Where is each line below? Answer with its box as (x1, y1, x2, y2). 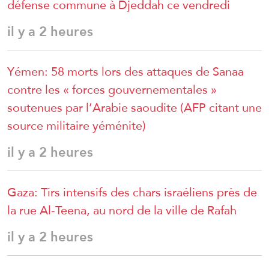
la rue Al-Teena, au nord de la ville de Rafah (7, 199, 237, 222)
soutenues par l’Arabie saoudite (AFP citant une (7, 96, 262, 119)
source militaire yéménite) (7, 114, 146, 138)
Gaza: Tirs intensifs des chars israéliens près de (7, 181, 257, 204)
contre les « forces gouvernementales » (7, 78, 217, 101)
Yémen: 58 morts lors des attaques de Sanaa (7, 60, 244, 83)
